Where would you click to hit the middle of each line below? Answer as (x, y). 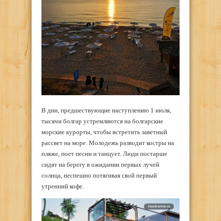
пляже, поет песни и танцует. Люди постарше (104, 153)
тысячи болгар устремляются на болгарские (102, 121)
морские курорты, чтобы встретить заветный (104, 132)
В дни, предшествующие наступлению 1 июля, (106, 110)
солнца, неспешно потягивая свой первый (99, 175)
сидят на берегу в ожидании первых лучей (100, 164)
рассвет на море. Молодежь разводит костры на (108, 143)
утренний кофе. (63, 186)
